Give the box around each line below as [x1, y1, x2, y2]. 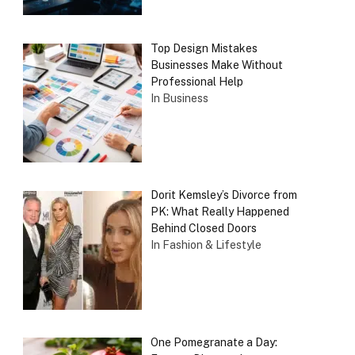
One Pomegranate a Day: [150, 336, 277, 349]
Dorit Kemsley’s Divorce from [150, 189, 297, 202]
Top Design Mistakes [150, 41, 258, 55]
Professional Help [150, 74, 243, 88]
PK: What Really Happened [150, 205, 289, 219]
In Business [150, 91, 208, 105]
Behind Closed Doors [150, 222, 257, 235]
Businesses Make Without [150, 58, 283, 71]
